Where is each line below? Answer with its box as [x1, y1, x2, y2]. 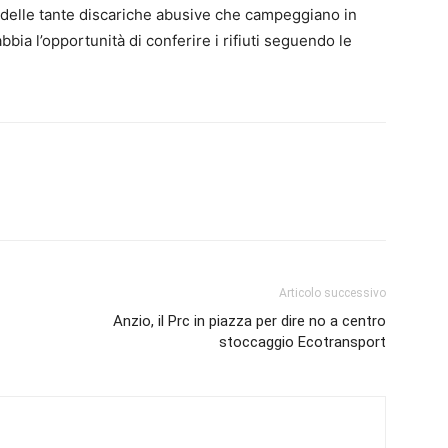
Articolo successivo [279, 286, 386, 300]
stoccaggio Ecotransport [219, 333, 386, 351]
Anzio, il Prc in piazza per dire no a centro [113, 312, 386, 330]
